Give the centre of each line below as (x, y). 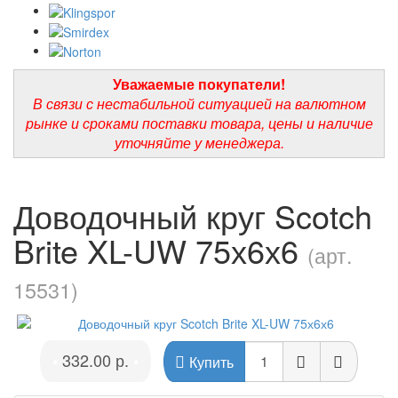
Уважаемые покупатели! (199, 84)
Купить (211, 362)
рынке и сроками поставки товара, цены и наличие (199, 123)
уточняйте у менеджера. (199, 143)
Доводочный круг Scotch (193, 216)
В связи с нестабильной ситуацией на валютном (199, 104)
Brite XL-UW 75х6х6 (160, 251)
